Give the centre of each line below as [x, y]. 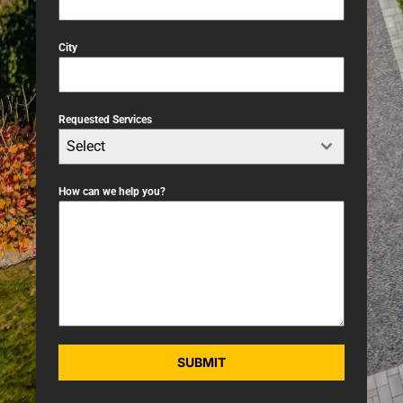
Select [86, 146]
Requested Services [105, 119]
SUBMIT [201, 362]
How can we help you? [112, 191]
